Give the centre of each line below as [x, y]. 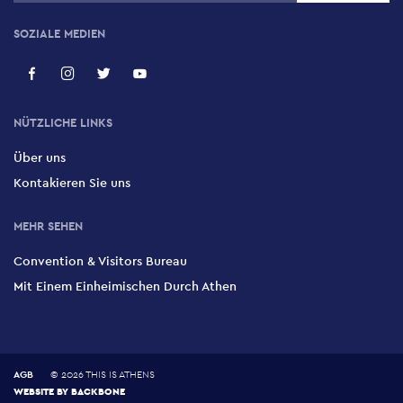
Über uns [40, 157]
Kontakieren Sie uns [72, 182]
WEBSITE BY [42, 390]
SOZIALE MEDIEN [59, 33]
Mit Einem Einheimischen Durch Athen [125, 286]
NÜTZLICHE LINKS [63, 122]
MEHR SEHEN [48, 226]
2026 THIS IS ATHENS [108, 374]
